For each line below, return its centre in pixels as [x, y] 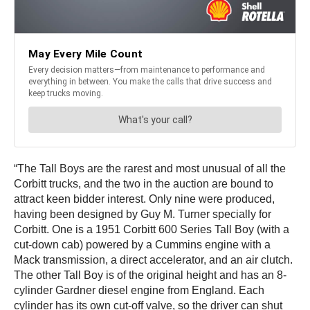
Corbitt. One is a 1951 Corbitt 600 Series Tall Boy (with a [152, 230]
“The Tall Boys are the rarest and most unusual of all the [150, 169]
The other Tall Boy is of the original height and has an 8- [150, 275]
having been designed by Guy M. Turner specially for [143, 215]
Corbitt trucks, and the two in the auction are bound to [144, 184]
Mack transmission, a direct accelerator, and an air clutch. [153, 260]
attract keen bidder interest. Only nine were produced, [144, 199]
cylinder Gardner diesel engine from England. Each [139, 291]
